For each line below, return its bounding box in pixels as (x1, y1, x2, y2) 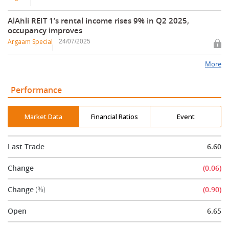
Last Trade (8, 142, 44, 152)
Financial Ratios (91, 111, 139, 121)
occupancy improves (8, 25, 82, 36)
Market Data (25, 111, 63, 121)
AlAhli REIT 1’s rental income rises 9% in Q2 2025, (8, 15, 189, 26)
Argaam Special (8, 37, 53, 47)
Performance (11, 84, 62, 96)
